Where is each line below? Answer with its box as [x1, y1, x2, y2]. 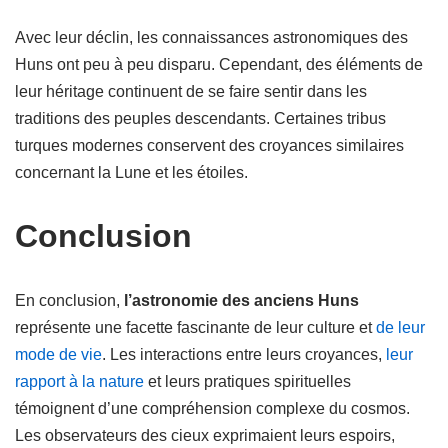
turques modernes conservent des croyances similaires [15, 137, 404, 154]
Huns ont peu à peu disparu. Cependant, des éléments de [15, 56, 423, 73]
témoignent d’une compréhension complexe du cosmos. [15, 400, 410, 417]
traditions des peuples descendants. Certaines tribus [15, 110, 386, 127]
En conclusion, [15, 292, 124, 309]
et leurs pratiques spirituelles [144, 373, 351, 390]
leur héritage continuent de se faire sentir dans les [15, 83, 367, 100]
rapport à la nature [15, 373, 144, 390]
